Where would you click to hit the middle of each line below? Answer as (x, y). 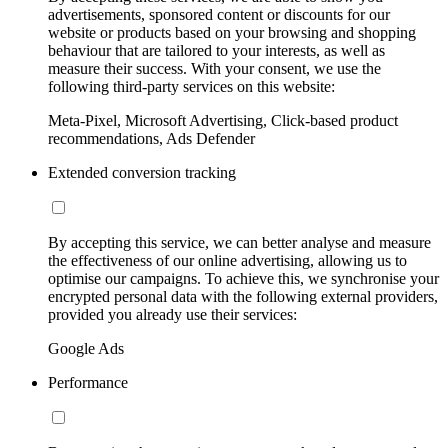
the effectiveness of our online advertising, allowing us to (227, 261)
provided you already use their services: (172, 315)
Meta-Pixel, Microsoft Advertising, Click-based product (223, 121)
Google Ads (86, 349)
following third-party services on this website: (191, 87)
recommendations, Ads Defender (151, 139)
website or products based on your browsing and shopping (232, 33)
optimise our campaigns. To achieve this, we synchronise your (243, 279)
